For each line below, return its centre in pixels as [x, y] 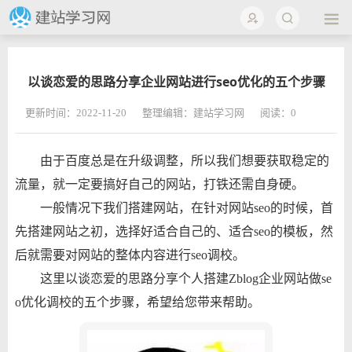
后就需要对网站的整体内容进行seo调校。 [130, 255]
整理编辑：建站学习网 [193, 112]
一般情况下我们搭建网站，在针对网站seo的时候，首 [186, 207]
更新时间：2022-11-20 [75, 112]
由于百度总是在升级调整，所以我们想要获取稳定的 [184, 160]
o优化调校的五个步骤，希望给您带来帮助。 [137, 302]
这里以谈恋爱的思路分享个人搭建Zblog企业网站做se [185, 278]
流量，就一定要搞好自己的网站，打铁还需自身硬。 [159, 184]
